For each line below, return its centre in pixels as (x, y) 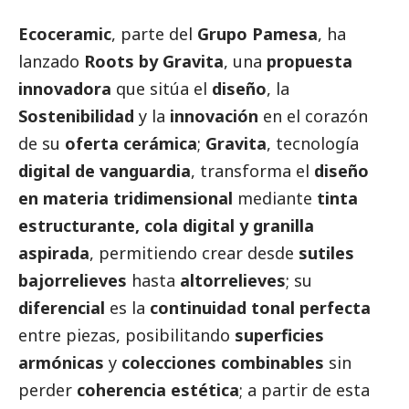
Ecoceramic (65, 34)
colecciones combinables (223, 363)
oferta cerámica (131, 144)
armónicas (61, 363)
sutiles (326, 253)
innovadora (65, 89)
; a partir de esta (304, 390)
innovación (214, 116)
